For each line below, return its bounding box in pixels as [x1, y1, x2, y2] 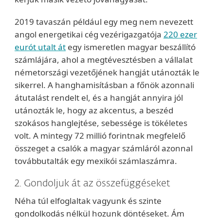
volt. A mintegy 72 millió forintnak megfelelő [15, 130, 185, 141]
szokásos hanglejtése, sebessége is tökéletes [15, 117, 187, 128]
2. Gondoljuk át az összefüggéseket [15, 179, 170, 188]
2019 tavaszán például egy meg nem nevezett [15, 16, 193, 27]
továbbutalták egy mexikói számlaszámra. [15, 155, 177, 166]
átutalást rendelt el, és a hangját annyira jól [15, 92, 183, 103]
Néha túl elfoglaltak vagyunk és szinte [15, 195, 162, 206]
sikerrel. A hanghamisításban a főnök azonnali [15, 79, 194, 91]
